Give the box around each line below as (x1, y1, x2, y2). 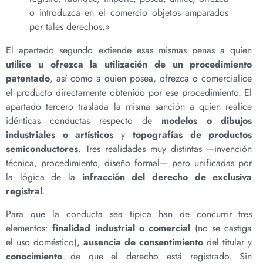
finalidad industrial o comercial (52, 221, 191, 235)
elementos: (6, 221, 53, 235)
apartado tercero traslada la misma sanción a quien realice (6, 100, 252, 114)
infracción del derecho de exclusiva (82, 170, 252, 184)
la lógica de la (6, 170, 82, 184)
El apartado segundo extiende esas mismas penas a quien (6, 43, 252, 58)
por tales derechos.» (29, 20, 110, 34)
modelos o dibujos (161, 114, 252, 128)
